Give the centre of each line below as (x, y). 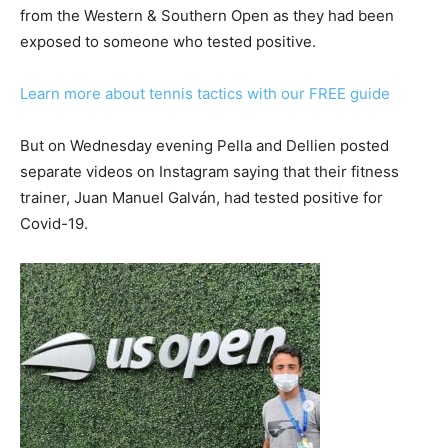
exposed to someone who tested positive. (168, 42)
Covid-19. (54, 224)
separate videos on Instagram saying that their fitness (209, 172)
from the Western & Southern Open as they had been (207, 16)
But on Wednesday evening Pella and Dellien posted (204, 146)
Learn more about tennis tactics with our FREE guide (205, 94)
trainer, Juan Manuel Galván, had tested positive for (201, 198)
